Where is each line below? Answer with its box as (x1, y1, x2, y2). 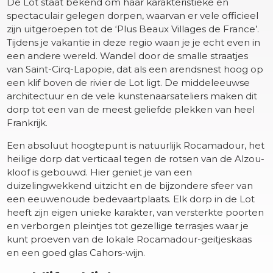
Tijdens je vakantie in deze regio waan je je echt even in (7, 36, 261, 48)
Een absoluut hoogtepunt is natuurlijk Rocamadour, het (7, 139, 265, 151)
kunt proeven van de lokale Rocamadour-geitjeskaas (7, 233, 252, 245)
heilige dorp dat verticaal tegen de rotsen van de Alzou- (7, 152, 265, 165)
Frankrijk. (7, 116, 48, 129)
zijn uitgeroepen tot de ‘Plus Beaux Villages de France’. (7, 23, 260, 35)
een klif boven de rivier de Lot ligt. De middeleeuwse (7, 76, 250, 88)
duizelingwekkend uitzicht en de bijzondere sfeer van (7, 179, 253, 191)
